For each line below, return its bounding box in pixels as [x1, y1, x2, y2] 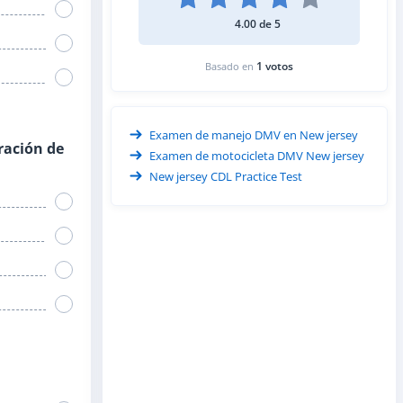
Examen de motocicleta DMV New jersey [149, 147, 364, 164]
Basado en [205, 58, 256, 73]
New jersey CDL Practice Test [149, 167, 302, 184]
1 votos [256, 58, 293, 74]
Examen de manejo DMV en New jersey [149, 126, 358, 143]
